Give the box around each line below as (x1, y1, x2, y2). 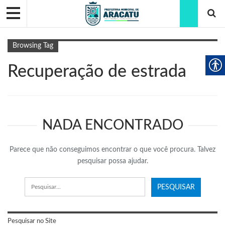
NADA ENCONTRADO (42, 118, 183, 133)
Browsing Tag (13, 42, 53, 50)
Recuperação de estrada (8, 63, 186, 81)
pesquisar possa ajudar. (77, 158, 148, 165)
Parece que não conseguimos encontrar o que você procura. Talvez (10, 146, 215, 154)
